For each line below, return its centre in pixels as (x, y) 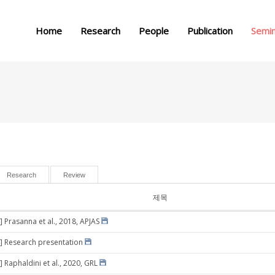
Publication (210, 31)
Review (74, 175)
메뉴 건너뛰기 (137, 8)
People (154, 31)
